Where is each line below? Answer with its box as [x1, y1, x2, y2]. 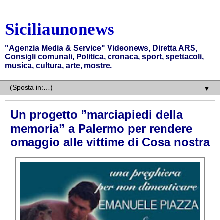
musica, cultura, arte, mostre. [5, 61, 112, 70]
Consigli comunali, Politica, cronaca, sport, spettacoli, [5, 53, 204, 61]
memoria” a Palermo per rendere [10, 122, 192, 135]
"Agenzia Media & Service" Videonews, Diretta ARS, [5, 44, 197, 52]
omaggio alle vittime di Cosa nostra [10, 136, 210, 149]
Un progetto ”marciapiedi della [10, 108, 183, 121]
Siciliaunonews [5, 20, 114, 38]
